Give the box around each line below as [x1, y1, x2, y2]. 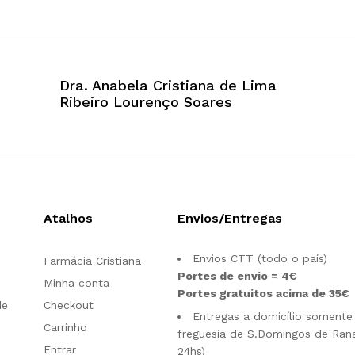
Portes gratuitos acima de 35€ [177, 287, 349, 300]
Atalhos [44, 211, 93, 227]
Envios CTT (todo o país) [192, 252, 327, 265]
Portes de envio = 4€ [177, 269, 297, 283]
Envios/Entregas [177, 211, 282, 227]
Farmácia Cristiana [44, 254, 141, 268]
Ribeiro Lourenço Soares [59, 94, 232, 111]
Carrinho [44, 321, 87, 334]
